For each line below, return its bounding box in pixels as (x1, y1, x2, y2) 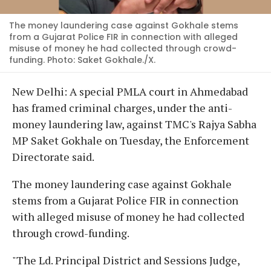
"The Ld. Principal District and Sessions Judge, (12, 252, 240, 267)
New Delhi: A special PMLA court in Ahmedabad (12, 83, 248, 99)
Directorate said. (12, 149, 94, 164)
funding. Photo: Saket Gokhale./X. (9, 53, 155, 66)
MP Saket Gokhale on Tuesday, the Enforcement (12, 132, 249, 148)
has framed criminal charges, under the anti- (12, 100, 232, 115)
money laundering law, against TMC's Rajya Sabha (12, 116, 256, 131)
